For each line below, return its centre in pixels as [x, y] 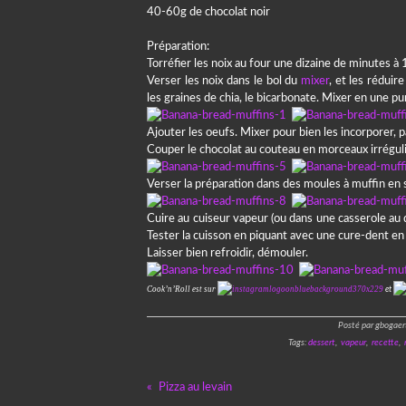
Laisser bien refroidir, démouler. [227, 253]
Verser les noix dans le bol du [224, 81]
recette [385, 343]
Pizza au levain [195, 387]
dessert [322, 343]
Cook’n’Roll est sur [182, 289]
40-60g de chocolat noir [208, 12]
